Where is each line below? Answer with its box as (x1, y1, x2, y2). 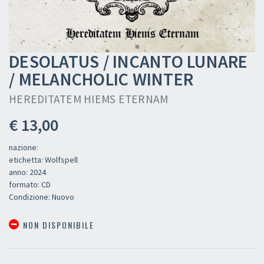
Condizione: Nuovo (9, 191, 74, 202)
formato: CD (9, 179, 51, 190)
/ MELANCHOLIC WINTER (9, 67, 193, 90)
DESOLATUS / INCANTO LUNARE (9, 49, 248, 72)
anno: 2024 (9, 166, 46, 177)
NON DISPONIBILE (20, 218, 94, 231)
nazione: (9, 141, 38, 153)
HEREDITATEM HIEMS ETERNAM (9, 91, 169, 106)
